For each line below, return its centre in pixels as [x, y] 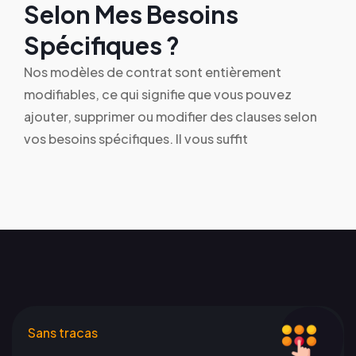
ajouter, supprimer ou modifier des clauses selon [170, 116]
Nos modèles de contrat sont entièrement [153, 72]
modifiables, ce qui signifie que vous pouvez [158, 94]
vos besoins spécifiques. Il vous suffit [136, 138]
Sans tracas [63, 332]
